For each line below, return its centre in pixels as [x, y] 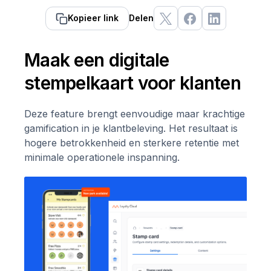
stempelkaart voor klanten [132, 83]
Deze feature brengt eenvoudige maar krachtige [135, 114]
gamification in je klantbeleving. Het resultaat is [131, 128]
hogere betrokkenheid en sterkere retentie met [132, 143]
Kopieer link [93, 18]
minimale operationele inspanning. [102, 157]
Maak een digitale [97, 60]
